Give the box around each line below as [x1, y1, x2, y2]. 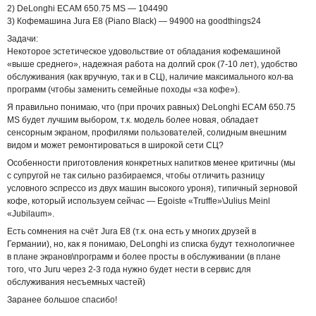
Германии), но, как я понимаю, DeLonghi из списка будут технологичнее [7, 238, 295, 249]
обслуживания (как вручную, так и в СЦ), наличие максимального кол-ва [7, 71, 293, 82]
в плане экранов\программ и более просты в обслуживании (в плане [7, 251, 281, 262]
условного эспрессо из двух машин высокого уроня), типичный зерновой [7, 183, 298, 193]
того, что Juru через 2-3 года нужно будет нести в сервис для [7, 264, 251, 274]
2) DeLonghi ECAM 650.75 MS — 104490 [7, 3, 168, 13]
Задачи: [7, 33, 38, 44]
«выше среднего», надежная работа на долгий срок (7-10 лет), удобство [7, 59, 298, 69]
